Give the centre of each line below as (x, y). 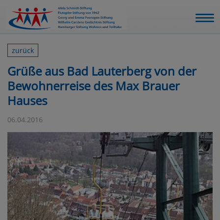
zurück (23, 50)
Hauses (27, 101)
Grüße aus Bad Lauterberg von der (102, 71)
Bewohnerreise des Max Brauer (94, 86)
